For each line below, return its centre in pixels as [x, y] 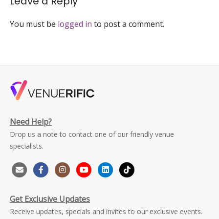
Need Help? [31, 122]
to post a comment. [128, 24]
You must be [34, 24]
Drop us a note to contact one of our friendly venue [92, 134]
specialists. [27, 146]
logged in [75, 24]
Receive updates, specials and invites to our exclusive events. [106, 211]
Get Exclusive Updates [50, 199]
